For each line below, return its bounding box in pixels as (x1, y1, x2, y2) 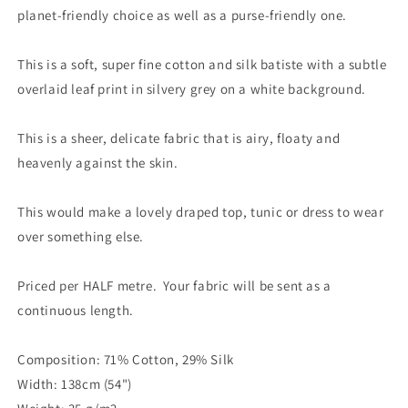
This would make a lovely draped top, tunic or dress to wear (17, 203, 384, 220)
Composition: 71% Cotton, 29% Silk (17, 351, 234, 368)
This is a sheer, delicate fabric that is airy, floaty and (17, 129, 341, 147)
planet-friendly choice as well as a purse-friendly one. (17, 6, 348, 24)
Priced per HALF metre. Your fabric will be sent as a (17, 277, 331, 294)
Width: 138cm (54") (17, 375, 136, 393)
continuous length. (17, 301, 134, 319)
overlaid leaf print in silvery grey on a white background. (17, 80, 366, 97)
